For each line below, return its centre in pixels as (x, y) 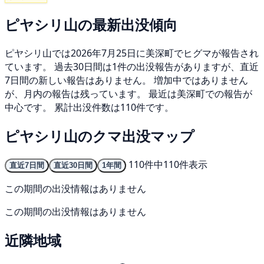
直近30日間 (73, 165)
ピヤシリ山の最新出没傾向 (91, 25)
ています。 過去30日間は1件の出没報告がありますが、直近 (132, 67)
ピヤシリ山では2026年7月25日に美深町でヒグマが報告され (132, 53)
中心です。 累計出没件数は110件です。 (89, 108)
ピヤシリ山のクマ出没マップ (100, 136)
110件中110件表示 (168, 164)
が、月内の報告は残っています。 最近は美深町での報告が (128, 94)
